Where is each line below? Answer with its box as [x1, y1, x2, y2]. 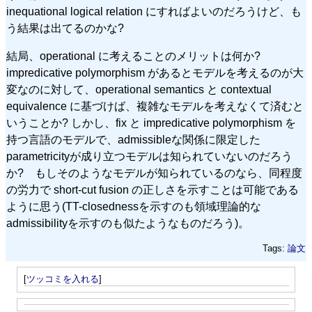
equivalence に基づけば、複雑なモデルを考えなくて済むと [6, 100, 304, 112]
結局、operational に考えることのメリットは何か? [6, 49, 272, 62]
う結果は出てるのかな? [6, 22, 124, 34]
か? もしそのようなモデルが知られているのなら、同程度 [6, 166, 302, 179]
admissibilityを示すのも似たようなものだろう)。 [6, 217, 249, 229]
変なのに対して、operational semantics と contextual [6, 83, 272, 95]
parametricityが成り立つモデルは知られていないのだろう [6, 150, 292, 162]
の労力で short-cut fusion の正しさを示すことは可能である [6, 183, 299, 196]
